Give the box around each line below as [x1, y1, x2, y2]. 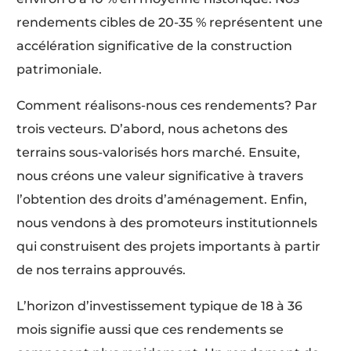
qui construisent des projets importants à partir [16, 238, 321, 254]
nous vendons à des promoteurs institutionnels [16, 215, 318, 230]
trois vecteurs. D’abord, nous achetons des [16, 121, 288, 136]
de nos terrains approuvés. [16, 262, 186, 277]
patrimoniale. [16, 61, 103, 77]
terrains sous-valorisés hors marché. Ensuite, [16, 144, 301, 160]
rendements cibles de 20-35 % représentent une [16, 14, 324, 30]
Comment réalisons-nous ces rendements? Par [16, 97, 318, 113]
